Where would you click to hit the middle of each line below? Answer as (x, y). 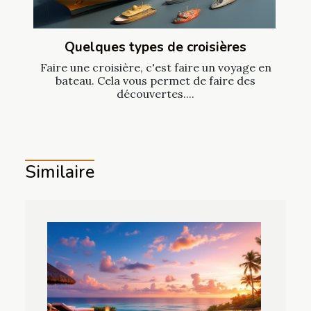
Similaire (60, 172)
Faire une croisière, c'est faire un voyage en (155, 68)
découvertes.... (155, 94)
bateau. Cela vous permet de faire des (155, 81)
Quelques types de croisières (155, 48)
